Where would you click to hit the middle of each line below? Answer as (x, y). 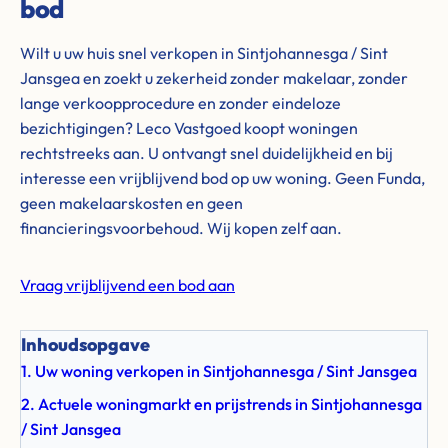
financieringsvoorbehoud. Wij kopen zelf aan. (181, 228)
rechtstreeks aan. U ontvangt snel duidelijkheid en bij (206, 153)
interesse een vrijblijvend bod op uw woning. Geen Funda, (222, 178)
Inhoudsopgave (85, 344)
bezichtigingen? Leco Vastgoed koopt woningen (189, 128)
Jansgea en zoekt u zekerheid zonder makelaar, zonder (214, 78)
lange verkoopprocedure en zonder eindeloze (180, 103)
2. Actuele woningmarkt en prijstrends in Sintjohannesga (221, 404)
